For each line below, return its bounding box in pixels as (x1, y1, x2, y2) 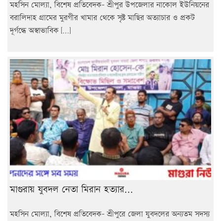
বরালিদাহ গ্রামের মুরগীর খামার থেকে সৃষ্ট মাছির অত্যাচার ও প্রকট (10, 12, 195, 24)
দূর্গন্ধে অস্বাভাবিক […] (10, 25, 71, 37)
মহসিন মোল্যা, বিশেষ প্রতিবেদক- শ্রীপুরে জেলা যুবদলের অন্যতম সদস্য (10, 208, 210, 220)
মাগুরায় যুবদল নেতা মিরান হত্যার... (10, 183, 133, 196)
